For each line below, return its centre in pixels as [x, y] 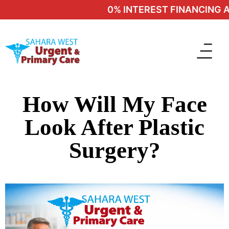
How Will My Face [114, 104]
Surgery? [114, 150]
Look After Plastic [114, 127]
